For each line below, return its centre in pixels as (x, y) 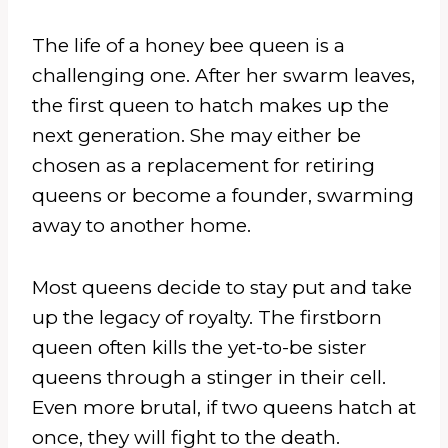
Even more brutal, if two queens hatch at (224, 407)
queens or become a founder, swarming (223, 195)
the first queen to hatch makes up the (210, 105)
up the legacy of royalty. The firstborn (207, 317)
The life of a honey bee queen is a (188, 45)
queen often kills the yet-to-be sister (199, 347)
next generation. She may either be (196, 135)
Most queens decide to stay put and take (222, 287)
